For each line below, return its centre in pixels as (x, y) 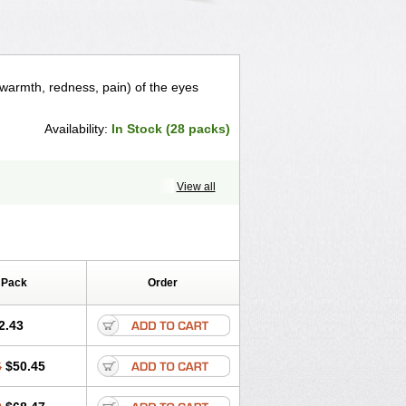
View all (196, 187)
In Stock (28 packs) (170, 129)
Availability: (77, 129)
